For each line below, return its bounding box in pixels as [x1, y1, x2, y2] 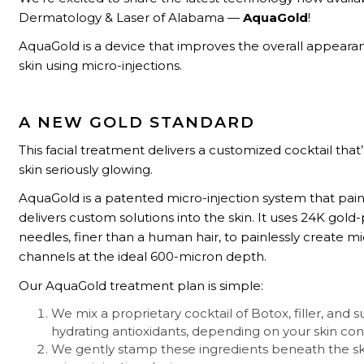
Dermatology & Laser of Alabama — [19, 10, 244, 26]
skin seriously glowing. [19, 162, 154, 178]
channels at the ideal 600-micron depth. [19, 249, 267, 265]
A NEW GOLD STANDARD [19, 112, 256, 132]
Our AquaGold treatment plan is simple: [19, 277, 264, 293]
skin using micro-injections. [19, 58, 183, 74]
